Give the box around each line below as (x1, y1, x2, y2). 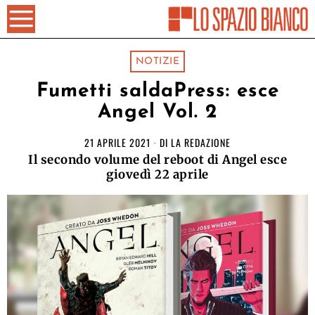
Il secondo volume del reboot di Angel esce (28, 152, 287, 167)
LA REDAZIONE (171, 135, 231, 150)
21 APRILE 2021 (84, 135, 150, 150)
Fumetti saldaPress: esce (36, 82, 279, 101)
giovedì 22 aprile (106, 167, 209, 182)
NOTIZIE (135, 56, 180, 67)
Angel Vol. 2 (98, 103, 217, 122)
